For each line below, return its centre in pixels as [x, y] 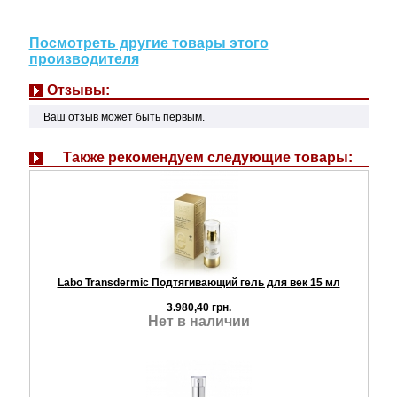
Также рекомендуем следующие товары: [207, 157]
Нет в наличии [198, 321]
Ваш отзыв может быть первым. [124, 117]
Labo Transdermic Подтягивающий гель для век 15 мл [198, 282]
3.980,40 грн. [198, 307]
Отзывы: [78, 90]
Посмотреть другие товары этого [148, 43]
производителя [84, 59]
